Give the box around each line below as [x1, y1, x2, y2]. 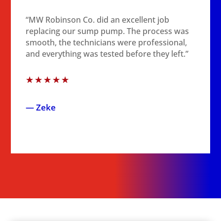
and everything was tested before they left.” [26, 48, 189, 59]
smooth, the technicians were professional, [26, 37, 187, 48]
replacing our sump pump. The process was [26, 26, 189, 37]
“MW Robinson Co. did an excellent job [26, 14, 170, 25]
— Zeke [26, 102, 56, 113]
